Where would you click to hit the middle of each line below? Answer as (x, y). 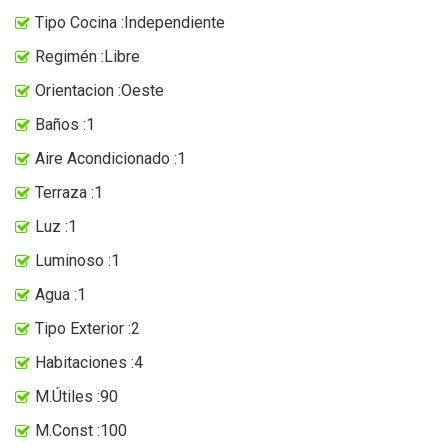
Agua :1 (60, 294)
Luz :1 (56, 226)
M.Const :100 (81, 430)
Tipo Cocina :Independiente (130, 22)
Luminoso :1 (77, 260)
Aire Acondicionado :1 (110, 158)
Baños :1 (65, 124)
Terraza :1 (69, 192)
